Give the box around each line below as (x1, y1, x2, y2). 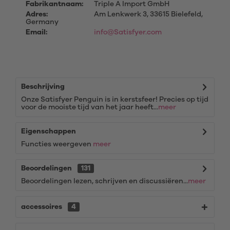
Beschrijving (21, 83, 65, 90)
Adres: (26, 11, 48, 18)
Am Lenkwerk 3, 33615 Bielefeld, (92, 11, 203, 18)
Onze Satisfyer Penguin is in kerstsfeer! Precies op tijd (21, 96, 208, 103)
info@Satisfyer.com (93, 29, 162, 36)
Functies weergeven (21, 141, 93, 148)
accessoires (21, 203, 64, 210)
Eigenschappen (21, 128, 76, 135)
